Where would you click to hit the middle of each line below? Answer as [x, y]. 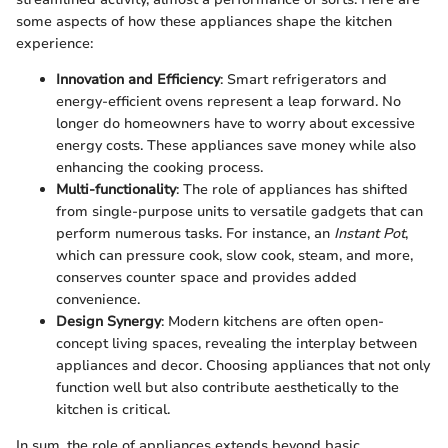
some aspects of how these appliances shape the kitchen [204, 22]
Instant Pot [369, 234]
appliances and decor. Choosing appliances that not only [243, 366]
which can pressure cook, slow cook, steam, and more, [234, 256]
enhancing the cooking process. [159, 168]
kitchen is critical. [113, 410]
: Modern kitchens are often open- [272, 322]
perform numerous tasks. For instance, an [195, 234]
